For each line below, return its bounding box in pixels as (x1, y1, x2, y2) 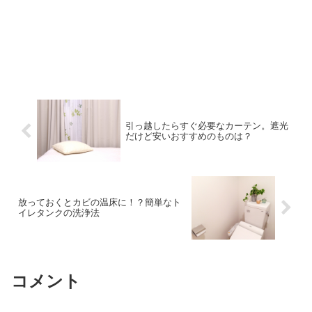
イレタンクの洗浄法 (18, 208, 100, 219)
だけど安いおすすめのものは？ (125, 131, 252, 142)
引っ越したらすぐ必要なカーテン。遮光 (125, 120, 288, 132)
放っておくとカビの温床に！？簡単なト (18, 197, 181, 208)
